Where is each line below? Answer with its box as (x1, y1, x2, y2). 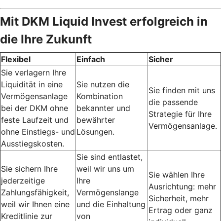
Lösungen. (76, 127, 114, 137)
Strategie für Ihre (148, 109, 212, 119)
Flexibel (1, 54, 31, 65)
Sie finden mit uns (148, 85, 215, 96)
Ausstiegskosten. (1, 139, 64, 149)
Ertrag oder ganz (148, 205, 213, 216)
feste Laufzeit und (1, 115, 69, 125)
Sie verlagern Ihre (1, 68, 66, 78)
